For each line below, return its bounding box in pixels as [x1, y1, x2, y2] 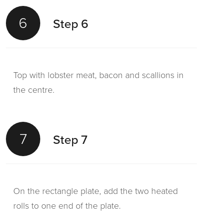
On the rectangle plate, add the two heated [13, 185, 178, 197]
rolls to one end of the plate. [13, 199, 121, 212]
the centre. [13, 83, 55, 96]
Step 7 [53, 130, 87, 149]
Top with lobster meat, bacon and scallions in [13, 69, 184, 82]
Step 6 [53, 14, 88, 33]
